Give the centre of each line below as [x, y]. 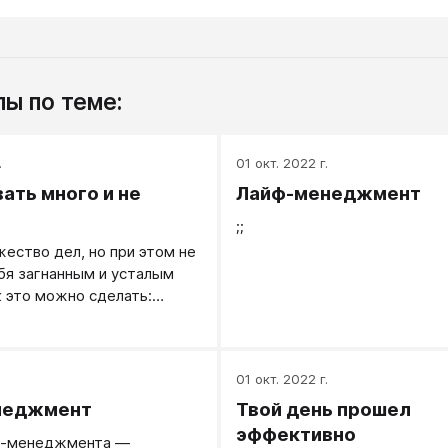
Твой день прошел [323, 409]
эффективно [295, 434]
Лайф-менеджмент [328, 193]
